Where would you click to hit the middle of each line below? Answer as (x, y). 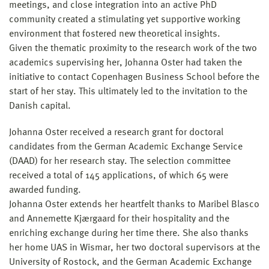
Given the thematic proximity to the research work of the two (133, 48)
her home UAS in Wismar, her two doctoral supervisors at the (134, 248)
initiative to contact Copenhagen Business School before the (134, 77)
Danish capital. (40, 106)
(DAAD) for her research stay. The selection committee (120, 161)
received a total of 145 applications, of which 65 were (119, 176)
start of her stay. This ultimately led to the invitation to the (128, 92)
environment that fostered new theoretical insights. (115, 34)
